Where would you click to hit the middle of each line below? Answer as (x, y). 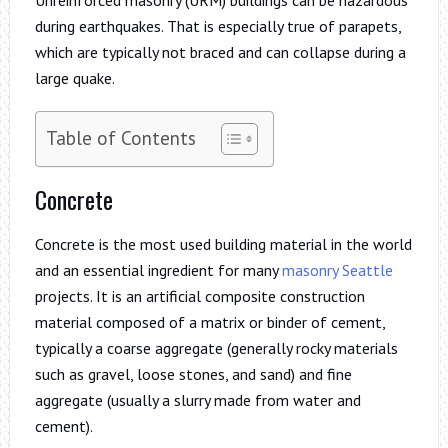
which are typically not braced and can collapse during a (220, 51)
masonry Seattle (337, 269)
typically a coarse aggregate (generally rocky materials (216, 347)
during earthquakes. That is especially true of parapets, (217, 25)
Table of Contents (120, 137)
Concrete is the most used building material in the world (223, 243)
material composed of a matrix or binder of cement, (209, 321)
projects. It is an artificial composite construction (199, 295)
